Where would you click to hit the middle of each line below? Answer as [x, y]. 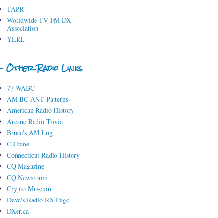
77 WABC [20, 88]
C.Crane [18, 144]
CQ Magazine [25, 166]
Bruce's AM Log [29, 133]
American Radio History [40, 110]
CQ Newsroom [27, 178]
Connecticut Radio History [43, 155]
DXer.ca [18, 211]
